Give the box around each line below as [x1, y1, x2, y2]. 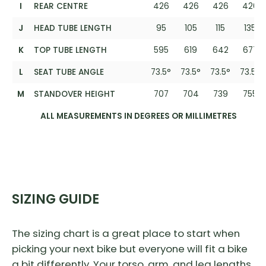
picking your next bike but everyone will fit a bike [12, 242, 248, 256]
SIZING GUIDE [12, 189, 99, 209]
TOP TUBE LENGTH [34, 44, 107, 56]
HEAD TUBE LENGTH [34, 22, 112, 34]
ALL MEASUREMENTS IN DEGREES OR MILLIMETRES [40, 110, 237, 122]
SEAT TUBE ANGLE [34, 66, 104, 78]
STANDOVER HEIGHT [34, 88, 115, 100]
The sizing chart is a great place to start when [12, 226, 240, 241]
